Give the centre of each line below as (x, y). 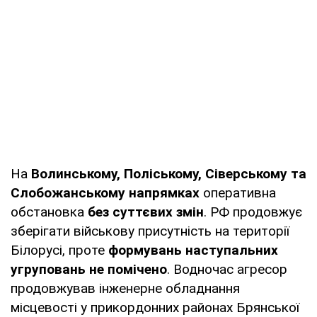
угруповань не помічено (89, 270)
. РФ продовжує (253, 212)
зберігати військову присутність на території (150, 231)
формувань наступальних (193, 250)
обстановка (49, 212)
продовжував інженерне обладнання (125, 289)
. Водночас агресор (227, 270)
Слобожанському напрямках (105, 193)
